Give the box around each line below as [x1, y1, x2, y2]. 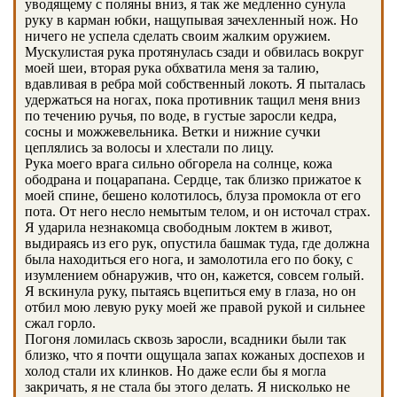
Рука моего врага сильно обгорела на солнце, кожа [25, 156, 332, 171]
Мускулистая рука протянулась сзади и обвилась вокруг [25, 44, 364, 59]
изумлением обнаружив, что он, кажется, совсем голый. [25, 268, 364, 283]
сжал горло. [25, 315, 96, 331]
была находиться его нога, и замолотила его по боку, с [25, 252, 353, 267]
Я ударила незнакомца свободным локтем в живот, [25, 220, 332, 235]
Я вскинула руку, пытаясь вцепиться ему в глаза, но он [25, 284, 356, 299]
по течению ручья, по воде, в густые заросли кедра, [25, 108, 337, 123]
